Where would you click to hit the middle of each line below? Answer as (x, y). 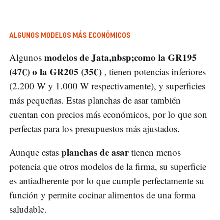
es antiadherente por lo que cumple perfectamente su (107, 181)
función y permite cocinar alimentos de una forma (102, 195)
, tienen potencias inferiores (155, 72)
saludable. (29, 209)
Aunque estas (35, 152)
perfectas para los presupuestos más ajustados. (96, 129)
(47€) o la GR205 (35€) (57, 72)
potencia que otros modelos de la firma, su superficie (108, 166)
